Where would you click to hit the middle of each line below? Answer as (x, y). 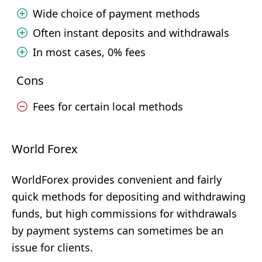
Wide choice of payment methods (116, 13)
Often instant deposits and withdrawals (131, 33)
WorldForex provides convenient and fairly (117, 180)
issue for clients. (52, 247)
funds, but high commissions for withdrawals (124, 213)
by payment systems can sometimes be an (118, 230)
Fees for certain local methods (108, 106)
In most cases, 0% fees (89, 52)
